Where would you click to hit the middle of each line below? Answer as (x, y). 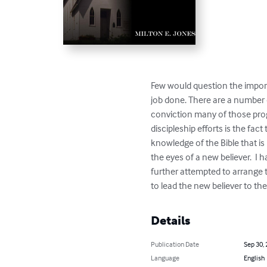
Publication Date (175, 244)
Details (171, 220)
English (254, 257)
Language (165, 257)
